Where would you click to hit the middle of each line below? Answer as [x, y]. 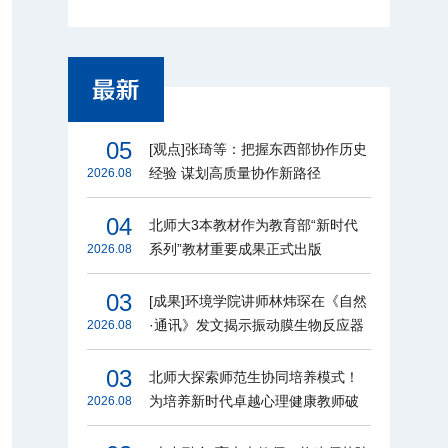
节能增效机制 [190, 348]
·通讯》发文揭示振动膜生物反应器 [256, 324]
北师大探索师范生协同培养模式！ [253, 376]
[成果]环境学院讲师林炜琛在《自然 [257, 300]
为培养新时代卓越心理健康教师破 [253, 400]
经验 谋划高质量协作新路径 [234, 172]
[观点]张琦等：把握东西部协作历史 [257, 148]
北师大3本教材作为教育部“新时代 [253, 224]
